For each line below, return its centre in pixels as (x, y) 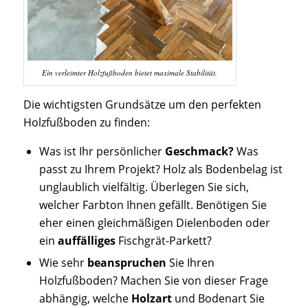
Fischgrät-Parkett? (163, 241)
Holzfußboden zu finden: (86, 122)
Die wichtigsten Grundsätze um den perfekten (142, 104)
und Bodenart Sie (218, 299)
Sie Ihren (190, 263)
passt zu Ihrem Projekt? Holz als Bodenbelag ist (161, 169)
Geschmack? (199, 152)
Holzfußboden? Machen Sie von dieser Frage (153, 281)
